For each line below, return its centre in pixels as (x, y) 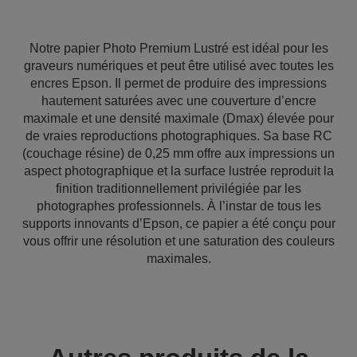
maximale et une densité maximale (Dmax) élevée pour (178, 118)
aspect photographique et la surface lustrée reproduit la (178, 171)
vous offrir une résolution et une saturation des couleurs (178, 241)
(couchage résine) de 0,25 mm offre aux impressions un (178, 153)
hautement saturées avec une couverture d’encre (178, 101)
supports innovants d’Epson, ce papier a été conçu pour (178, 224)
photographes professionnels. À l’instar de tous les (178, 206)
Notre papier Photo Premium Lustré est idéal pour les (178, 48)
